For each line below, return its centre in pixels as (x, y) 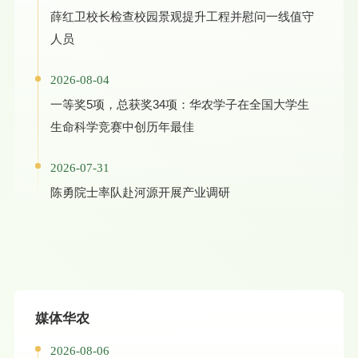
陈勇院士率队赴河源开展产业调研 (140, 192)
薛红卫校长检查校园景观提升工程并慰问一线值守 (182, 17)
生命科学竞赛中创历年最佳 (122, 127)
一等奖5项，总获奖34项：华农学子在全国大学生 (179, 105)
